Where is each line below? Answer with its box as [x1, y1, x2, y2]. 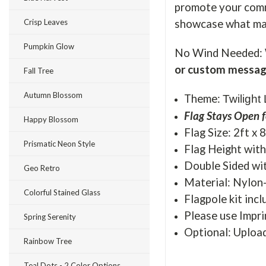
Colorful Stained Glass [24, 188, 100, 197]
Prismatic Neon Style [24, 139, 95, 148]
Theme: [183, 91, 223, 105]
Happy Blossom [24, 115, 78, 124]
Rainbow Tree [24, 236, 72, 246]
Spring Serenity [24, 212, 76, 221]
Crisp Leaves [24, 17, 68, 27]
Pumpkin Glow [24, 42, 74, 51]
